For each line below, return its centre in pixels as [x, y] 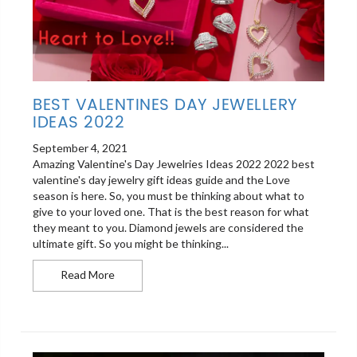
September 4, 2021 [80, 148]
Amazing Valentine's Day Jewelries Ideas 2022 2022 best [174, 164]
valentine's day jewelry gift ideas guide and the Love [162, 180]
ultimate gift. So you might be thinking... [131, 244]
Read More [88, 275]
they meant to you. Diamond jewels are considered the [169, 228]
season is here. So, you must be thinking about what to [169, 196]
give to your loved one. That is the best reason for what [171, 212]
